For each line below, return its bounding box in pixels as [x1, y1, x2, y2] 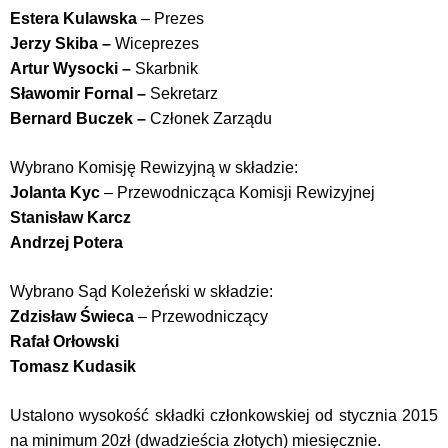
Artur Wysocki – [10, 60, 135, 77]
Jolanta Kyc [10, 184, 104, 201]
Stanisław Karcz [10, 209, 131, 226]
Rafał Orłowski [10, 333, 119, 350]
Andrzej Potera [10, 234, 123, 251]
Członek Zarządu [150, 110, 272, 127]
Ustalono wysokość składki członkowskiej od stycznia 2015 [10, 407, 438, 424]
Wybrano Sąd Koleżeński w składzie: [10, 283, 273, 300]
